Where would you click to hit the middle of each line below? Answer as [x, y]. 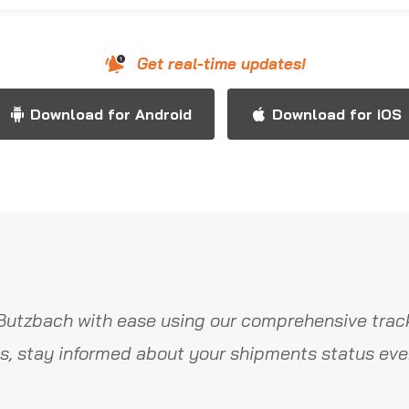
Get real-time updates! [221, 63]
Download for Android [110, 114]
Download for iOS [336, 114]
